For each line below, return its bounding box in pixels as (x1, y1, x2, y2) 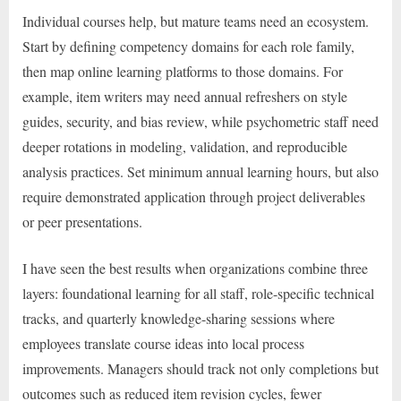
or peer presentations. (22, 211, 142, 231)
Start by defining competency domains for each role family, (22, 36, 354, 55)
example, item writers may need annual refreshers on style (22, 86, 347, 106)
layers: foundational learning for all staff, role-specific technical (22, 283, 374, 303)
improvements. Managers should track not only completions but (22, 358, 379, 378)
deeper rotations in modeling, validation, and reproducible (22, 136, 347, 156)
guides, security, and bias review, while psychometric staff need (22, 111, 379, 131)
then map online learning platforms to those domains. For (22, 61, 343, 81)
